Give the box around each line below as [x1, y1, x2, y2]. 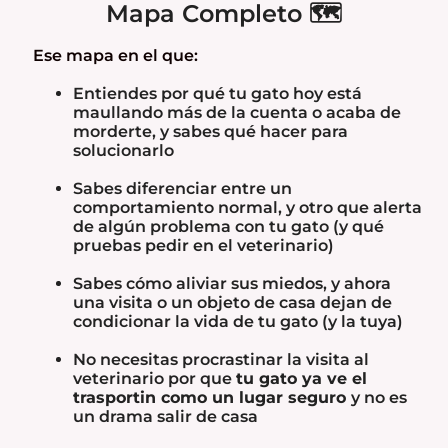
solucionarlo [73, 141, 174, 161]
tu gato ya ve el [236, 369, 367, 389]
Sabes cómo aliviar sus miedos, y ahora [73, 274, 391, 294]
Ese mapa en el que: [33, 46, 198, 66]
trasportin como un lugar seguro [73, 388, 351, 408]
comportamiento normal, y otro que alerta [73, 198, 422, 218]
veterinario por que [73, 369, 236, 389]
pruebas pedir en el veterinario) [73, 236, 334, 256]
